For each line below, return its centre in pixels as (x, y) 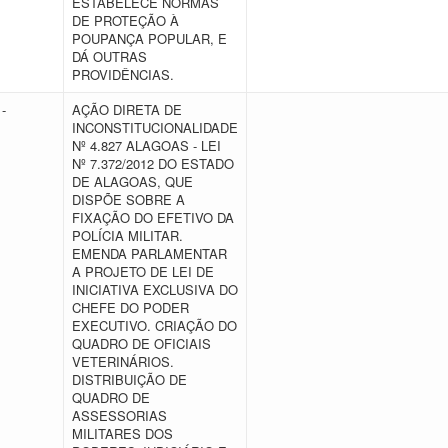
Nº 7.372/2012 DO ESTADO (153, 163)
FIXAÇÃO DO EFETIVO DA (153, 217)
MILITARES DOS (122, 433)
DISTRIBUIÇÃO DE (129, 379)
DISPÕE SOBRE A (128, 199)
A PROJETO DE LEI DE (143, 271)
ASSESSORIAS (119, 415)
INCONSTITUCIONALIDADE (155, 127)
